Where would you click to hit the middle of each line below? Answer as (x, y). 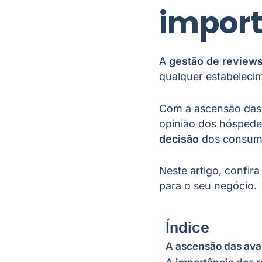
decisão (179, 139)
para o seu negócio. (209, 186)
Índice (187, 228)
